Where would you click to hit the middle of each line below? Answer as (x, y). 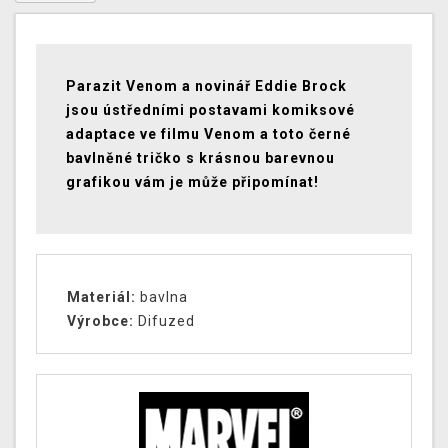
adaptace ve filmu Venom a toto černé (208, 134)
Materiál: (101, 297)
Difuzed (164, 321)
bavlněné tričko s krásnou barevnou (200, 158)
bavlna (162, 297)
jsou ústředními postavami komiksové (210, 110)
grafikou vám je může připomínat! (192, 182)
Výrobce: (100, 321)
